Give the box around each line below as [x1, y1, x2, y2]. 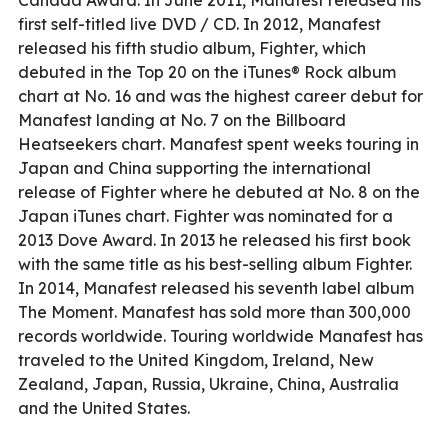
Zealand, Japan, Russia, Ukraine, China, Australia [18, 373, 399, 394]
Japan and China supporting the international [18, 157, 371, 178]
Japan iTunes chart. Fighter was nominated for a [18, 205, 393, 226]
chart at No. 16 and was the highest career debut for [18, 85, 423, 106]
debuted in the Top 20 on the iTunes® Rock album [18, 61, 396, 82]
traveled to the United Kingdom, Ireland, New [18, 349, 374, 370]
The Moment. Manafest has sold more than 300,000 [18, 301, 411, 322]
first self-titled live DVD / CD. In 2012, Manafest [18, 13, 381, 34]
